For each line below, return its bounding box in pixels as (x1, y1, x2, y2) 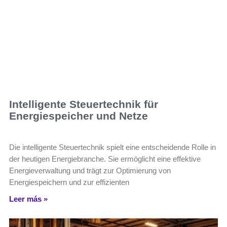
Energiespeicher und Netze (9, 110, 148, 122)
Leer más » (9, 195, 48, 204)
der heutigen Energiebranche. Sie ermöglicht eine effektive (9, 155, 201, 164)
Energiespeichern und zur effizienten (9, 178, 129, 187)
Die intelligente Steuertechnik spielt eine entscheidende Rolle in (9, 143, 216, 152)
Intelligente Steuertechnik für (9, 98, 158, 110)
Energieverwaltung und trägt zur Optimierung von (9, 166, 171, 175)
